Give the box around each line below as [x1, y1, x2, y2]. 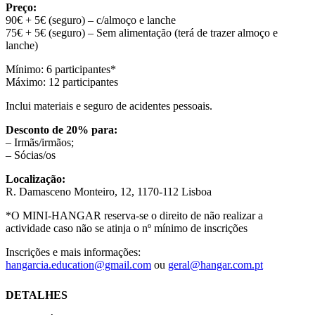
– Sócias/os [6, 148, 56, 161]
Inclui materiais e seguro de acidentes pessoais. [6, 99, 212, 112]
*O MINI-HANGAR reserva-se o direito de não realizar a [6, 209, 263, 221]
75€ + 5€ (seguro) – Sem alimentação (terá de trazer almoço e [6, 26, 278, 39]
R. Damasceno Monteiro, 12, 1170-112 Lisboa [6, 185, 212, 198]
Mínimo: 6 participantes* [6, 63, 116, 75]
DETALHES [6, 288, 67, 301]
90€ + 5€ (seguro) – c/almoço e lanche [6, 13, 176, 26]
